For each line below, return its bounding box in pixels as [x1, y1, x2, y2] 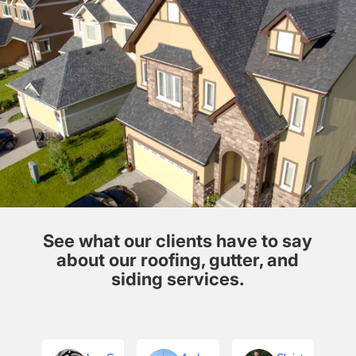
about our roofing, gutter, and [56, 249, 300, 270]
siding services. [111, 268, 245, 289]
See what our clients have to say [43, 230, 313, 251]
